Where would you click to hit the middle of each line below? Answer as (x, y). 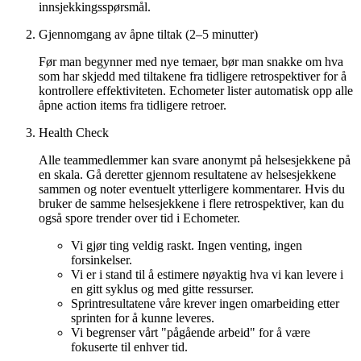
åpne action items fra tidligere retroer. (133, 105)
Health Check (74, 132)
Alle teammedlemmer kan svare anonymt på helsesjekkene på (195, 160)
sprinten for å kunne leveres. (143, 317)
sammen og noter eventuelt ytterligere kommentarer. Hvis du (192, 189)
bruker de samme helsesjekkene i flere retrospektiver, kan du (191, 203)
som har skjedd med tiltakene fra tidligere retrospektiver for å (193, 76)
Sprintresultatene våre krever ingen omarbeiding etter (205, 303)
